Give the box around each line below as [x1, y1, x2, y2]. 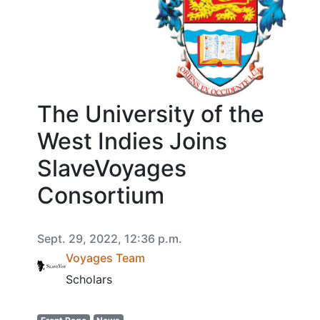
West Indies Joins [37, 127, 227, 155]
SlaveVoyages [37, 154, 186, 182]
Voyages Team [66, 251, 145, 265]
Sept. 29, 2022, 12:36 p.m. [37, 231, 182, 246]
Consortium [37, 181, 164, 209]
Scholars [66, 272, 112, 286]
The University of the [37, 100, 264, 128]
